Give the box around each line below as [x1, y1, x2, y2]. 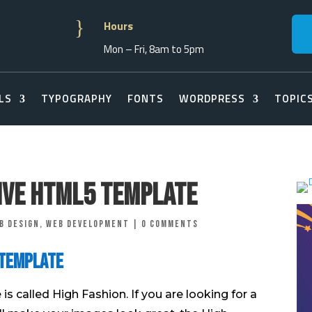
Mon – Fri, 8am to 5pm [104, 40, 204, 57]
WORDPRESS [179, 91, 245, 107]
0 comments [141, 217, 198, 230]
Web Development [46, 217, 130, 230]
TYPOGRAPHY [41, 91, 112, 107]
